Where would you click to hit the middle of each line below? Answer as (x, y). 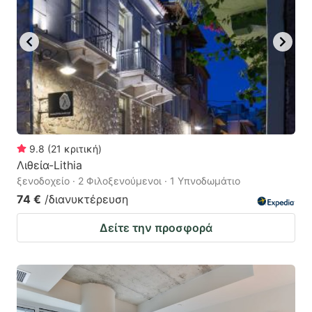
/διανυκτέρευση (86, 200)
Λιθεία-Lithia (49, 165)
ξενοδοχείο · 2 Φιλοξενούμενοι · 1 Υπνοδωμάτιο (128, 181)
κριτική (81, 149)
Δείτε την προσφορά (156, 228)
